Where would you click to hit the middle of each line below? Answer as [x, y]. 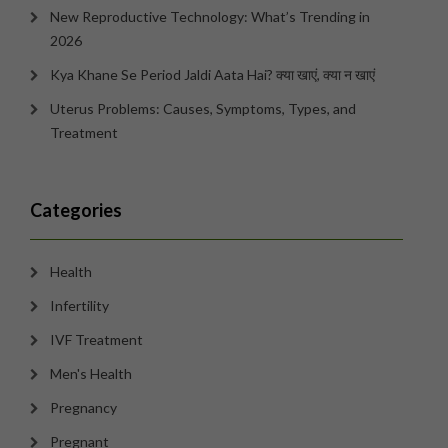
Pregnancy [83, 407]
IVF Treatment [96, 339]
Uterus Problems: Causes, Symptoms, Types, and [203, 108]
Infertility [79, 305]
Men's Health [91, 373]
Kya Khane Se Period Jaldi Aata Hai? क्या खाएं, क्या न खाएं [212, 74]
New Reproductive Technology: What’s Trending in [210, 16]
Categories [76, 210]
